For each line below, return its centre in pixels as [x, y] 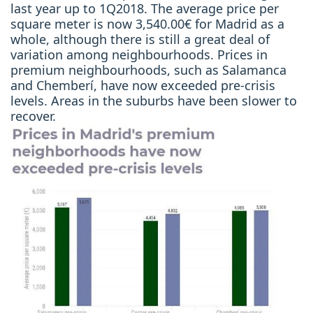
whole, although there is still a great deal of [140, 39]
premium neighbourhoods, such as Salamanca [148, 70]
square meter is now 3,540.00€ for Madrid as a [147, 24]
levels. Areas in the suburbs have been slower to [154, 101]
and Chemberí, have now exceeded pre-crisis [143, 86]
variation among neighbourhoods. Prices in [139, 55]
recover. [33, 116]
